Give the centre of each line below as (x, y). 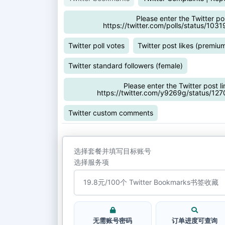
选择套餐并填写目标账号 (112, 151)
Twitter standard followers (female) (126, 65)
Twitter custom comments (111, 113)
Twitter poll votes (96, 45)
